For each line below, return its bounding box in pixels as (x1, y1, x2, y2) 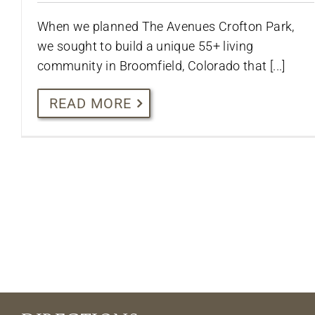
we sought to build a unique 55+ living (37, 38, 254, 53)
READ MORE (49, 94, 131, 112)
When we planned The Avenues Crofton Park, (37, 18, 295, 34)
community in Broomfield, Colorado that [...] (37, 58, 285, 73)
